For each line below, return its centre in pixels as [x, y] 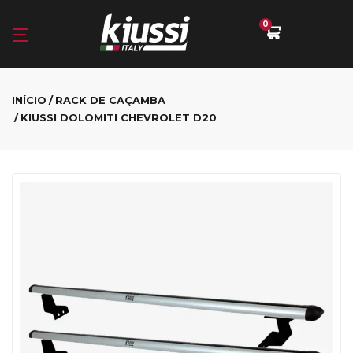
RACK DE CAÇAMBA [110, 100]
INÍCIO [29, 100]
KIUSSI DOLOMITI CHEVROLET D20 [119, 117]
